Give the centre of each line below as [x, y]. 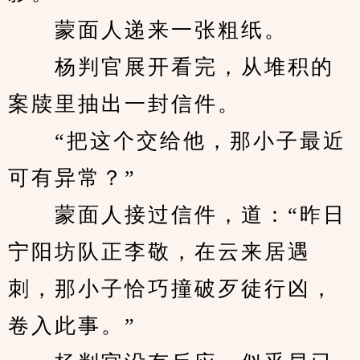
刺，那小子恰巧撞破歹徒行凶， [171, 289]
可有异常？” [72, 178]
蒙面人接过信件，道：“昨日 [177, 215]
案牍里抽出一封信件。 [125, 104]
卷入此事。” [72, 326]
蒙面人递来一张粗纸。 [148, 30]
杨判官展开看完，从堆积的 [171, 67]
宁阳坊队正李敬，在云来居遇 [160, 252]
